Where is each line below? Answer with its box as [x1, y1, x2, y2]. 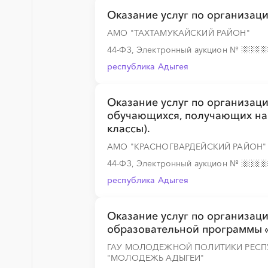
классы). [107, 122, 150, 135]
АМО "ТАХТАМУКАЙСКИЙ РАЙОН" [107, 28, 250, 38]
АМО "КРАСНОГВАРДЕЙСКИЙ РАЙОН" [107, 141, 267, 152]
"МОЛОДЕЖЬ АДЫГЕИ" [107, 252, 205, 263]
